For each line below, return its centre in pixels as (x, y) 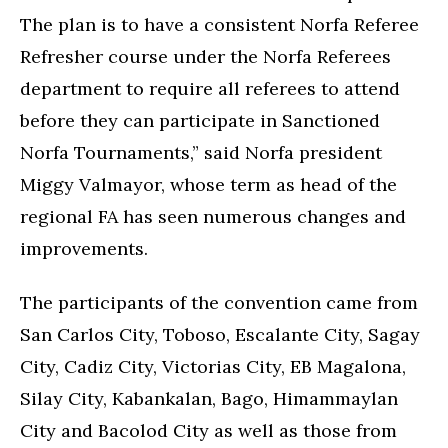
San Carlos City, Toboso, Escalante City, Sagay (220, 335)
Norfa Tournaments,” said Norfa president (201, 152)
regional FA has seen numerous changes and (213, 216)
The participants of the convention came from (219, 303)
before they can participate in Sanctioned (200, 120)
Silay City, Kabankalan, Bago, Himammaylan (209, 399)
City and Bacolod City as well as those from (208, 431)
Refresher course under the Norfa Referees (205, 56)
